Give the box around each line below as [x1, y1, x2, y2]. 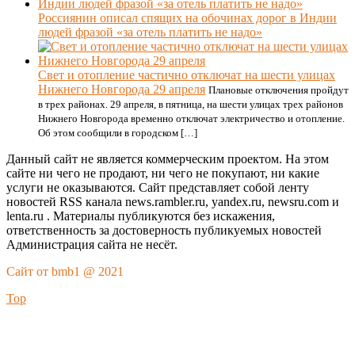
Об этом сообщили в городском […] [38, 127, 197, 139]
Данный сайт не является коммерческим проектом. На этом [6, 152, 329, 166]
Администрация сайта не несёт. [6, 238, 177, 251]
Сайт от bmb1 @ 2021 [6, 265, 124, 278]
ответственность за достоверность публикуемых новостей [6, 223, 322, 237]
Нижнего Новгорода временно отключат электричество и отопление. [38, 113, 345, 124]
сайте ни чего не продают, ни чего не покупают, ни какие [6, 166, 319, 180]
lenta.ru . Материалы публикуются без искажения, [6, 209, 275, 223]
